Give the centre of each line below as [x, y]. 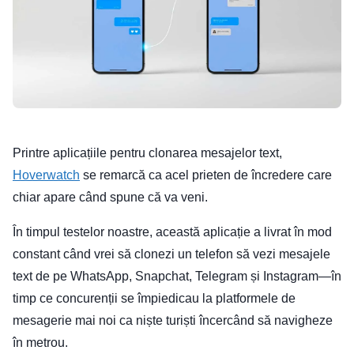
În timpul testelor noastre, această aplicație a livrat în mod [172, 232]
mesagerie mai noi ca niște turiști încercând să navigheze [173, 321]
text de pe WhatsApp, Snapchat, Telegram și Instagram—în [177, 277]
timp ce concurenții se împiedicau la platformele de [154, 299]
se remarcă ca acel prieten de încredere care [206, 175]
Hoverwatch [46, 175]
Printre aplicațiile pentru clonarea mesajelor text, [147, 153]
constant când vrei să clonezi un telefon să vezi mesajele [171, 254]
